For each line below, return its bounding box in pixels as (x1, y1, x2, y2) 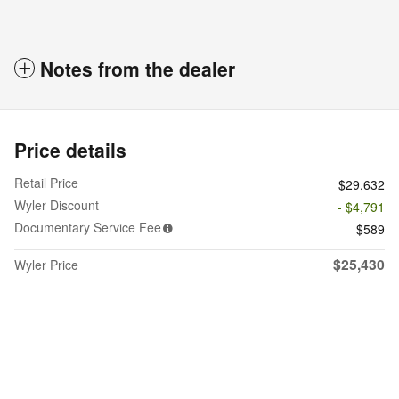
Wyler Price (14, 256, 78, 273)
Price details (14, 136, 126, 163)
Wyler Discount (14, 196, 99, 214)
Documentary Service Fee (14, 218, 161, 236)
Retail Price (14, 174, 78, 191)
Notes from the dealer (40, 55, 235, 82)
